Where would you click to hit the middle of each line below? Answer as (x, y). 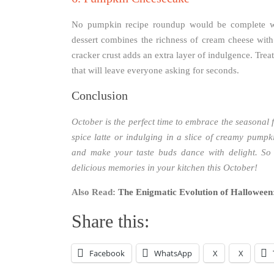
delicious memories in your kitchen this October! (165, 168)
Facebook (107, 254)
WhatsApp (173, 254)
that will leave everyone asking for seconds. (155, 71)
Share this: (110, 221)
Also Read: (95, 192)
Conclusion (100, 96)
